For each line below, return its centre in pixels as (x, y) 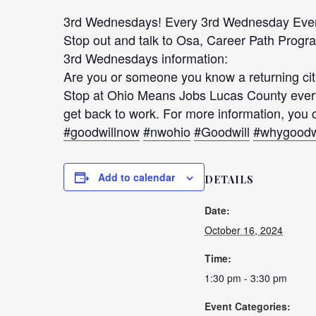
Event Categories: (248, 306)
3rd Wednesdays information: (146, 58)
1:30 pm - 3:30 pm (246, 278)
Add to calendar (136, 177)
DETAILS (229, 180)
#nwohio (167, 131)
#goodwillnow (102, 131)
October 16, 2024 (244, 230)
